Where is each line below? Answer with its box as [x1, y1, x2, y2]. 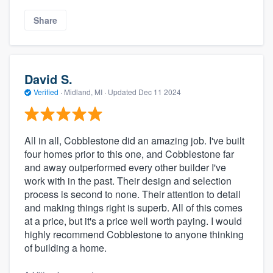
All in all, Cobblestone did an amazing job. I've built [24, 133, 244, 148]
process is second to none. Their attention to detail [24, 187, 241, 202]
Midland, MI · [62, 86, 108, 97]
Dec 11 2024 [138, 86, 181, 97]
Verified [32, 86, 60, 97]
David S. [24, 69, 73, 88]
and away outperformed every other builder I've [24, 160, 226, 175]
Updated [108, 86, 138, 97]
